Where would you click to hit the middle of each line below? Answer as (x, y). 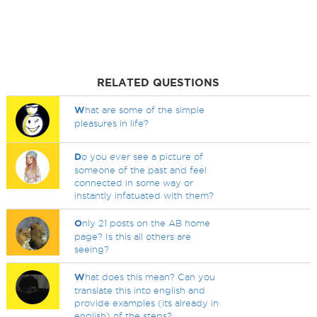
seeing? (92, 249)
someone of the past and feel (141, 170)
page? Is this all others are (133, 236)
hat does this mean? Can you (150, 277)
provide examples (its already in (147, 303)
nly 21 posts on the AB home (146, 223)
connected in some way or (134, 183)
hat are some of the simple (145, 110)
